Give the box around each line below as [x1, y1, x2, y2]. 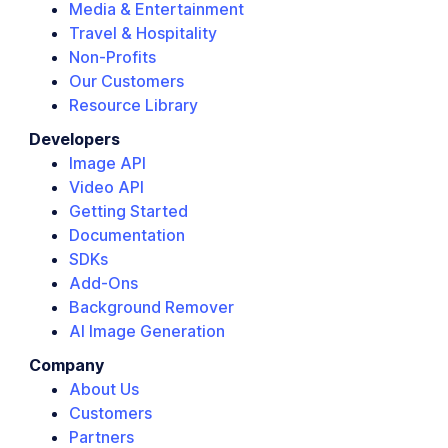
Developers [29, 128, 120, 149]
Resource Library [69, 94, 198, 115]
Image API [69, 152, 146, 173]
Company [29, 354, 104, 375]
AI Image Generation [69, 320, 225, 341]
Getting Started [69, 200, 188, 221]
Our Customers [69, 70, 184, 91]
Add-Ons [69, 272, 138, 293]
